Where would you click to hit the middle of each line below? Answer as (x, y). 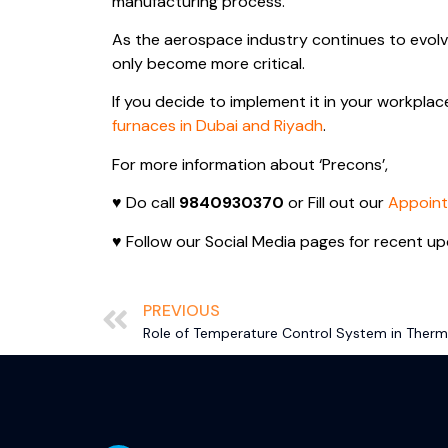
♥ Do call (145, 203)
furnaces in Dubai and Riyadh (217, 126)
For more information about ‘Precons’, (250, 164)
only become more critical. (208, 64)
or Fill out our (334, 203)
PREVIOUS (181, 311)
